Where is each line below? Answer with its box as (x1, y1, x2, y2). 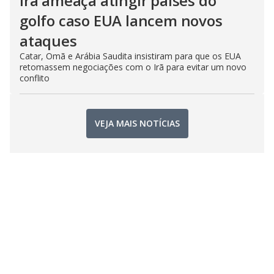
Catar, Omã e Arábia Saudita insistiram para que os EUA (20, 50, 241, 62)
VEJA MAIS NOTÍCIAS (94, 117, 180, 130)
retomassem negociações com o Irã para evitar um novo (20, 61, 246, 73)
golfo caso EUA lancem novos (20, 10, 223, 31)
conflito (20, 72, 50, 84)
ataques (20, 30, 77, 51)
